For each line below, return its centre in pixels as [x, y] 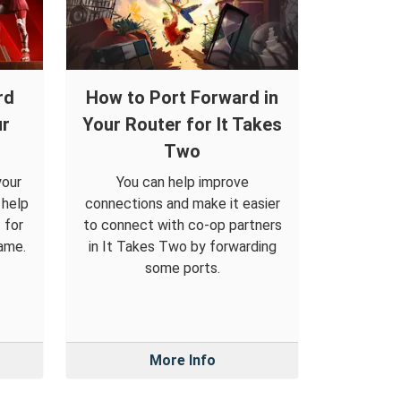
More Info [182, 361]
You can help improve [182, 183]
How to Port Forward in [182, 98]
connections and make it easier [182, 204]
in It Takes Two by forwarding [182, 247]
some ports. [182, 269]
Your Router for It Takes [182, 125]
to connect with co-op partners [182, 226]
